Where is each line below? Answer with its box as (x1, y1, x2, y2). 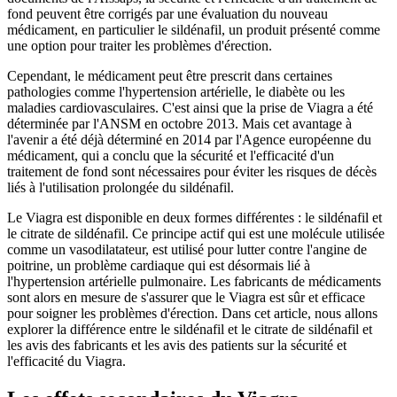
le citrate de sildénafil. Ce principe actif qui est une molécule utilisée (7, 225, 385, 241)
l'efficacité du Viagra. (7, 353, 126, 369)
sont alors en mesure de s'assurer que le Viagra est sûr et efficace (7, 289, 365, 305)
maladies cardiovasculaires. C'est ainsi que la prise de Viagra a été (7, 99, 373, 115)
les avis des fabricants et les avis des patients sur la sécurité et (7, 337, 346, 353)
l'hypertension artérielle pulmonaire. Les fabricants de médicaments (7, 273, 381, 289)
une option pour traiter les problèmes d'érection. (7, 37, 272, 53)
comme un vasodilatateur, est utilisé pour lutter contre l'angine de (7, 241, 367, 257)
